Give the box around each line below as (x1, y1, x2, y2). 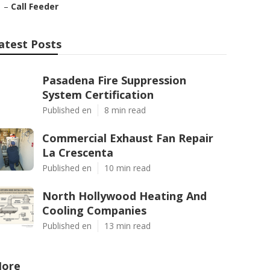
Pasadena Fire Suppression (42, 73, 186, 87)
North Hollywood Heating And (42, 189, 207, 203)
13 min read (104, 220, 151, 231)
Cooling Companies (42, 203, 146, 218)
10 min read (104, 162, 151, 174)
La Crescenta (42, 145, 113, 160)
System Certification (42, 87, 154, 102)
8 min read (104, 104, 146, 116)
